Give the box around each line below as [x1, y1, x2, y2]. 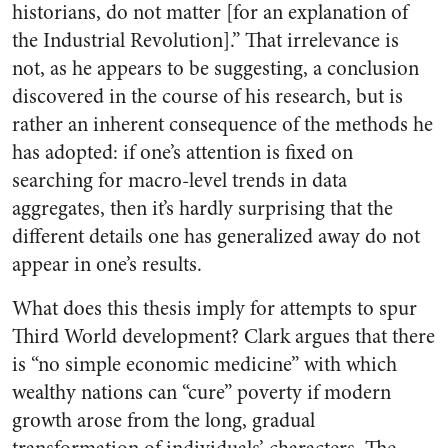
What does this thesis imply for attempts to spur [12, 294, 417, 323]
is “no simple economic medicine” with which [12, 350, 397, 379]
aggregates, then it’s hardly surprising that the [12, 194, 393, 223]
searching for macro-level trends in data [12, 166, 347, 195]
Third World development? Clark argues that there [12, 322, 435, 351]
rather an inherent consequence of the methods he [12, 110, 433, 139]
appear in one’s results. [12, 250, 202, 279]
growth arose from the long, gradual [12, 406, 315, 435]
